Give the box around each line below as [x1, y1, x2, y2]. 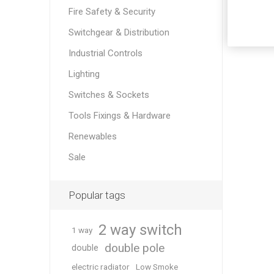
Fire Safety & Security [68, 6, 155, 18]
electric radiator [71, 262, 130, 272]
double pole [104, 241, 165, 256]
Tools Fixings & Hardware [68, 110, 171, 122]
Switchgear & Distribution [68, 27, 169, 39]
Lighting [68, 68, 100, 80]
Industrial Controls [68, 48, 143, 59]
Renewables [68, 131, 117, 143]
